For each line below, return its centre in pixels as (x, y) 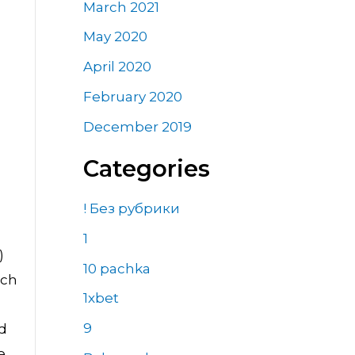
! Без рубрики (131, 209)
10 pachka (116, 268)
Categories (146, 168)
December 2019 (137, 126)
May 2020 (115, 37)
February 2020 (132, 96)
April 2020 (117, 67)
